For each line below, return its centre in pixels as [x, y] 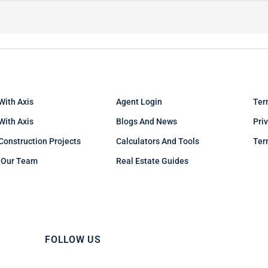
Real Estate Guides [152, 161]
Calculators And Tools [157, 141]
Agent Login [139, 102]
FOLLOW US [73, 240]
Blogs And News [146, 122]
